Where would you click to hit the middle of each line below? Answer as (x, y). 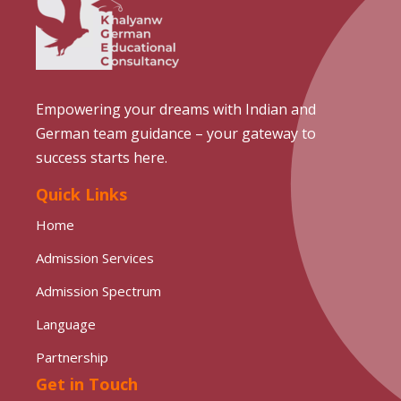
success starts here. (102, 157)
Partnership (72, 357)
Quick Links (81, 194)
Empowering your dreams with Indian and (176, 109)
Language (66, 324)
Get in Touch (87, 384)
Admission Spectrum (98, 290)
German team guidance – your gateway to (176, 133)
